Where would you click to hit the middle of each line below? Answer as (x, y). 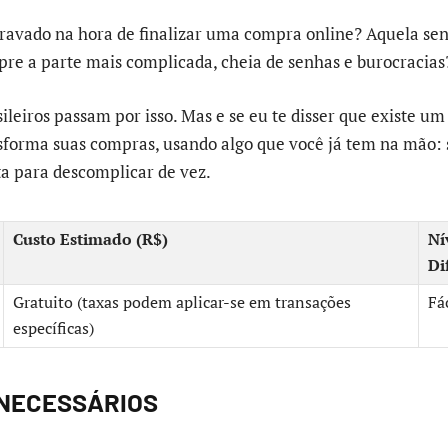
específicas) (53, 329)
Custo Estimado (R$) (90, 240)
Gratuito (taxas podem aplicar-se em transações (182, 303)
